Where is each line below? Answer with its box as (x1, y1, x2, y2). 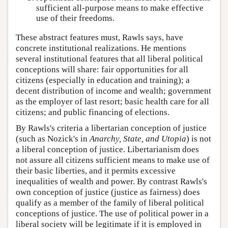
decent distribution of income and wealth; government (16, 85, 211, 96)
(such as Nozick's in (16, 133, 90, 144)
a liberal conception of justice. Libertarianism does (16, 144, 199, 154)
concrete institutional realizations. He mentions (16, 43, 186, 53)
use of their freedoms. (36, 13, 115, 23)
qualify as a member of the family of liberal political (16, 197, 204, 208)
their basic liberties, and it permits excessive (16, 165, 176, 176)
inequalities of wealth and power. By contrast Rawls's (16, 176, 207, 186)
